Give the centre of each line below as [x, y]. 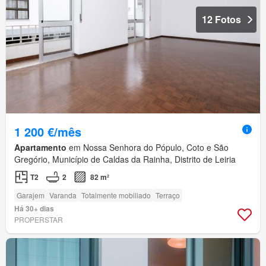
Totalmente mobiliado [116, 195]
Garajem [31, 195]
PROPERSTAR [39, 220]
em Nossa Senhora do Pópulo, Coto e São [148, 148]
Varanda [63, 195]
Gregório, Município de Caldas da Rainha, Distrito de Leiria [125, 159]
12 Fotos [221, 20]
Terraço [168, 195]
